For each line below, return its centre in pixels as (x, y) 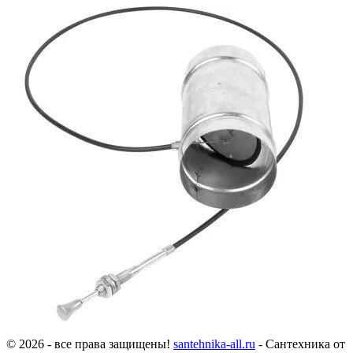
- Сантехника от (300, 344)
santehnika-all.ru (214, 344)
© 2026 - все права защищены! (90, 344)
